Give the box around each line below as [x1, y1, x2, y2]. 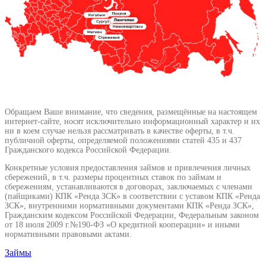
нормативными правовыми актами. [5, 230, 132, 239]
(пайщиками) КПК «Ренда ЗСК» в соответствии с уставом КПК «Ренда [5, 192, 260, 201]
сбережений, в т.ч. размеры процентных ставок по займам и [5, 173, 221, 182]
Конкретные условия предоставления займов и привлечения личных [5, 163, 251, 173]
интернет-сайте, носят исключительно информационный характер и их [5, 117, 260, 126]
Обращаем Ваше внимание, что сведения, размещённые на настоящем [5, 107, 257, 117]
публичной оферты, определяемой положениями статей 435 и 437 [5, 136, 242, 145]
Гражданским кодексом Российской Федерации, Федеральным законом [5, 211, 259, 220]
